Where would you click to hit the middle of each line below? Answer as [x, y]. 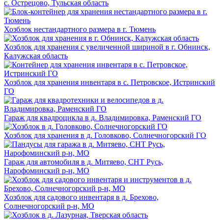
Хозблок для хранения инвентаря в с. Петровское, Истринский [110, 82]
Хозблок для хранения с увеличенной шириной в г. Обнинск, [107, 47]
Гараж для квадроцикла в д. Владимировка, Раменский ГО [103, 117]
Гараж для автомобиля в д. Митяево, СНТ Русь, [84, 162]
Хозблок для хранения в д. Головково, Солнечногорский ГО [105, 135]
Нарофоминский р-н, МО [47, 170]
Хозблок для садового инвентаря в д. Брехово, [81, 197]
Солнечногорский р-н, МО [49, 206]
